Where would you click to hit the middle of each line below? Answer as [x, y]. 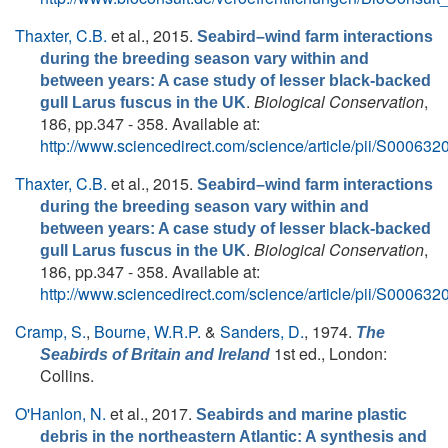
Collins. [67, 375]
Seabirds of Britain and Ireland [155, 354]
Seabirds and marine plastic [301, 414]
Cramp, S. [50, 331]
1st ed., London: [328, 353]
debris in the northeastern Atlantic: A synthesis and [233, 436]
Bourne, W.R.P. [147, 331]
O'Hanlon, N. [60, 413]
